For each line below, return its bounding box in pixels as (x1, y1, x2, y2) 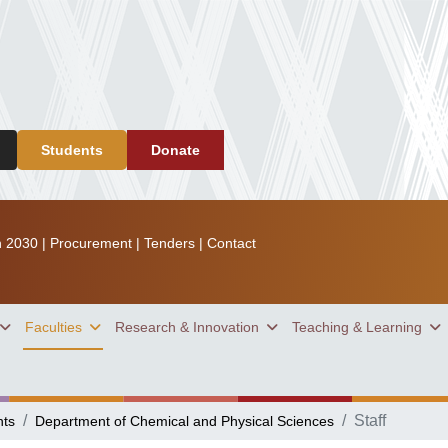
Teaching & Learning (292, 319, 422, 335)
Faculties (25, 319, 82, 335)
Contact (206, 235, 256, 251)
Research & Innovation (115, 319, 259, 335)
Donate (151, 142, 200, 158)
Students (41, 142, 103, 158)
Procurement (49, 235, 132, 251)
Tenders (143, 235, 195, 251)
